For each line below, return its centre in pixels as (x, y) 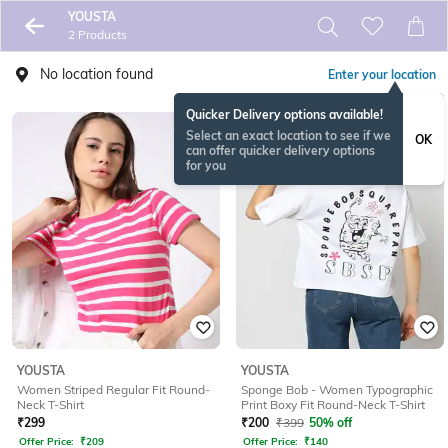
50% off (330, 423)
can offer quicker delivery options (280, 150)
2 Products (97, 34)
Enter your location (382, 74)
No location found (96, 74)
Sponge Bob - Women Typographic (337, 390)
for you (206, 165)
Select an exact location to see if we (288, 135)
